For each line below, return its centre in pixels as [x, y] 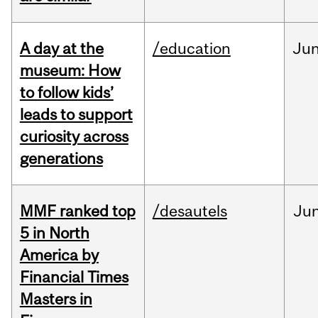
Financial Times [74, 277]
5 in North [54, 233]
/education [191, 49]
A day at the [61, 49]
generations [61, 159]
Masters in [56, 299]
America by [59, 255]
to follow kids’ [66, 93]
